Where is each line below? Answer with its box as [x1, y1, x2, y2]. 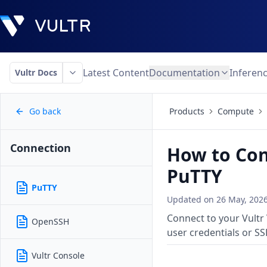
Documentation [149, 66, 220, 79]
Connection [10, 141, 71, 155]
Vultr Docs [15, 67, 57, 78]
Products [169, 105, 204, 117]
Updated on [167, 194, 216, 205]
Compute [218, 105, 254, 117]
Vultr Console [32, 250, 85, 261]
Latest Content [83, 66, 149, 79]
